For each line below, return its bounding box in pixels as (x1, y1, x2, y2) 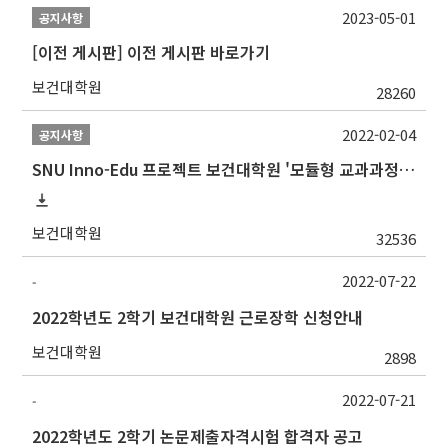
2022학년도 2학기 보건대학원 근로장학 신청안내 (32, 305, 364, 330)
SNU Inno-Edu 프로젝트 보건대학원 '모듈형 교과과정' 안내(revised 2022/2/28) (399, 157, 416, 182)
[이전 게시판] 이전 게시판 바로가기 (32, 40, 271, 65)
